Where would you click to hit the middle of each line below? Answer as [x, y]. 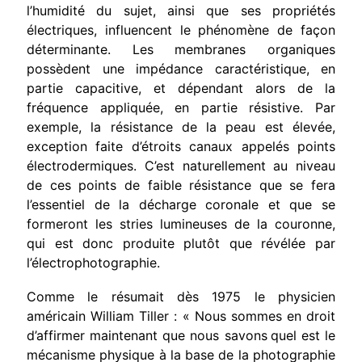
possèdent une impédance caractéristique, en [181, 68]
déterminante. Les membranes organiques [181, 49]
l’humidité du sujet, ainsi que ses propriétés [181, 10]
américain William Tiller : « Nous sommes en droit [181, 316]
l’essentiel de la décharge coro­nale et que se [181, 204]
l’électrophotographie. [93, 262]
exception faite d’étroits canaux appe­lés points [181, 146]
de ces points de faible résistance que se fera [181, 185]
